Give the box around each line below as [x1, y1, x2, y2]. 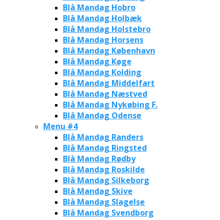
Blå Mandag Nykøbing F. [63, 99, 158, 110]
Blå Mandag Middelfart [63, 77, 155, 88]
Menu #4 [43, 120, 78, 132]
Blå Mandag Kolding [63, 66, 141, 78]
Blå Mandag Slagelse [63, 196, 145, 207]
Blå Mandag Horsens [63, 34, 143, 45]
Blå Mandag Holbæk [63, 12, 142, 24]
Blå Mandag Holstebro [63, 23, 151, 34]
